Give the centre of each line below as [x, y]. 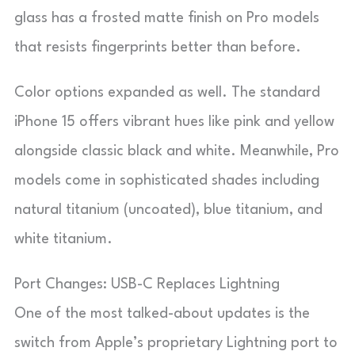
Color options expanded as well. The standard [167, 92]
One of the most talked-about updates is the [162, 313]
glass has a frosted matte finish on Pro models [167, 18]
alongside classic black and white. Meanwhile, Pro [177, 151]
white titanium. [63, 239]
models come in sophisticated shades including [167, 180]
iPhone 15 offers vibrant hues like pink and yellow [174, 122]
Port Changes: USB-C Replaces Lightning [147, 284]
